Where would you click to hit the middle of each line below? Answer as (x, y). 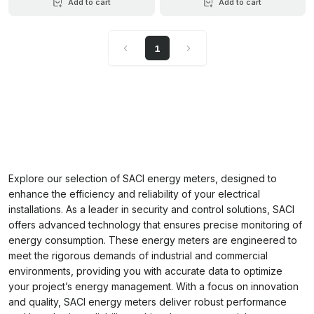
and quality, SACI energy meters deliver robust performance (148, 302)
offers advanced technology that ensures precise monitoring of (155, 225)
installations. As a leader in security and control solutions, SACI (151, 209)
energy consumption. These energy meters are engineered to (153, 240)
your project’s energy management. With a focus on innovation (153, 286)
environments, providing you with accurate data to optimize (145, 271)
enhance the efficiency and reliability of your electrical (134, 194)
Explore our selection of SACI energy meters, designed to (143, 178)
